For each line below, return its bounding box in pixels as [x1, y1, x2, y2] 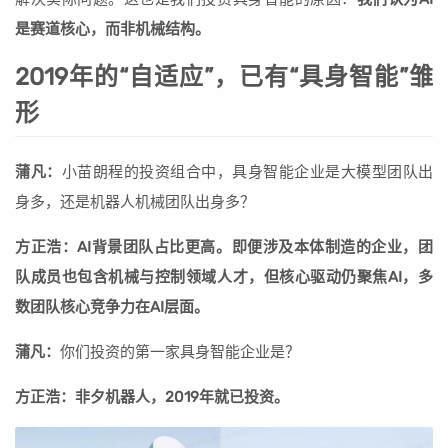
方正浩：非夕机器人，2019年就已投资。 [15, 388, 289, 406]
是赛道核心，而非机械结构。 [15, 20, 210, 38]
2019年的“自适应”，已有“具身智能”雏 [15, 63, 433, 91]
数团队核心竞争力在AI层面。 [15, 298, 209, 316]
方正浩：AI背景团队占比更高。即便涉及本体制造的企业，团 [15, 238, 433, 256]
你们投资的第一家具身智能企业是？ [60, 343, 300, 361]
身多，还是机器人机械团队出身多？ [15, 193, 255, 211]
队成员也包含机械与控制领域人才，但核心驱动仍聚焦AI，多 [15, 268, 433, 286]
